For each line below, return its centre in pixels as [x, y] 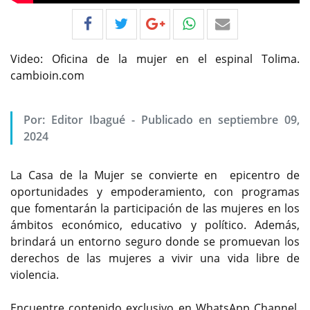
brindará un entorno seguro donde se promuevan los [155, 242]
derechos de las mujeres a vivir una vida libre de [155, 258]
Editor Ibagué [88, 120]
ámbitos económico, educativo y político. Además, [155, 225]
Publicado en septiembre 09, [220, 120]
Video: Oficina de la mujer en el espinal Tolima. [155, 59]
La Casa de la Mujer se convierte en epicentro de [155, 175]
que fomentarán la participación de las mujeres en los [155, 209]
